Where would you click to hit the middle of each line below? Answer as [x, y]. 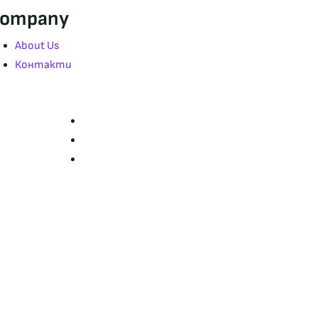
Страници [94, 95]
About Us [37, 46]
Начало [100, 121]
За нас [98, 140]
